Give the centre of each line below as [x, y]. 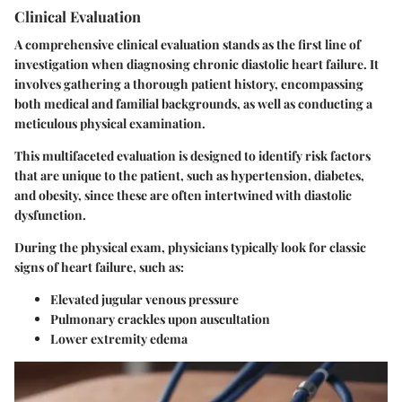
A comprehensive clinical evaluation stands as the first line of [188, 44]
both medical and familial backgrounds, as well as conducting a [193, 103]
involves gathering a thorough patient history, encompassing [189, 83]
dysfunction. [50, 214]
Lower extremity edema [119, 338]
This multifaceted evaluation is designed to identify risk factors [192, 155]
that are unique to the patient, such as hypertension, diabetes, [189, 175]
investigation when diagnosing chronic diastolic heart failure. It [197, 64]
